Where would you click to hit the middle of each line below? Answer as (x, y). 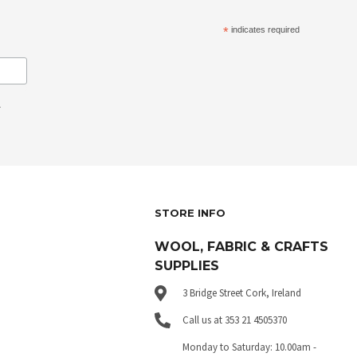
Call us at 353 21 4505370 (235, 320)
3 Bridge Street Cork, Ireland (242, 292)
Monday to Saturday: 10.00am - (250, 347)
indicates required (265, 29)
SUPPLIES (187, 266)
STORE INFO (190, 212)
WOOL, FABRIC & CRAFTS (242, 247)
